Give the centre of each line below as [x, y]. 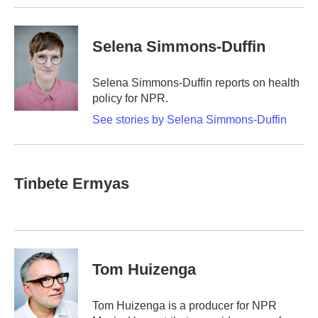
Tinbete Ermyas [72, 183]
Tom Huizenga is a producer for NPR [185, 306]
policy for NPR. [130, 98]
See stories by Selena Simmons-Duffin [190, 120]
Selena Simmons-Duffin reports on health [196, 83]
